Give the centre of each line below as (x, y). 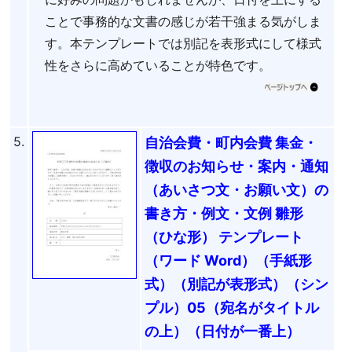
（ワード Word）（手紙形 (228, 260)
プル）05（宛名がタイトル (232, 307)
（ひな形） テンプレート (224, 236)
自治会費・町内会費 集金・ (231, 142)
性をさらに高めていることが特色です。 (158, 65)
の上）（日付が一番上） (222, 331)
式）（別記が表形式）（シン (236, 284)
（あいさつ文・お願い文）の (236, 189)
